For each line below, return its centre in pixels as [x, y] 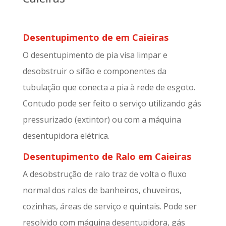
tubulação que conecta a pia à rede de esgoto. [109, 88]
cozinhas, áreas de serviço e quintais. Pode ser [109, 207]
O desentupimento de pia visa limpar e [95, 55]
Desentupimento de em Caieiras [95, 38]
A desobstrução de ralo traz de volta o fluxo [104, 174]
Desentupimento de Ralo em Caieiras [107, 157]
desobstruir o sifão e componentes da [94, 71]
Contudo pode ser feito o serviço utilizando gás [112, 104]
